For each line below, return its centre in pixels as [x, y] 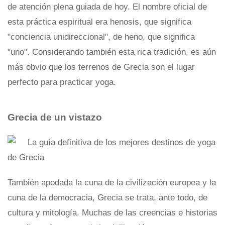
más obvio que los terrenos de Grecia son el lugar [101, 67]
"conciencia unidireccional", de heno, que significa [101, 37]
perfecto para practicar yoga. [62, 82]
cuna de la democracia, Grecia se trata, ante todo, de [107, 198]
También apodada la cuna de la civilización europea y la [112, 183]
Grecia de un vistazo [55, 117]
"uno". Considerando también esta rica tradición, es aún [112, 52]
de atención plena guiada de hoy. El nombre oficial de [107, 7]
